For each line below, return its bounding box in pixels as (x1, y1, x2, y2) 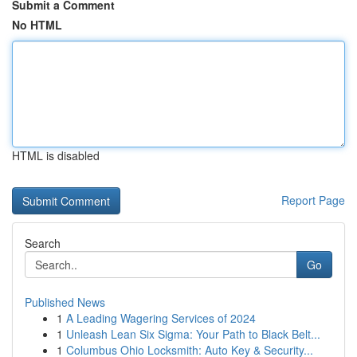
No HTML (12, 17, 62, 33)
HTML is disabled (12, 147, 100, 163)
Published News (25, 294, 105, 310)
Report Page (281, 192, 345, 208)
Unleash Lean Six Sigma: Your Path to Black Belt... (66, 326, 320, 342)
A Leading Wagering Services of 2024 (66, 310, 256, 326)
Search (25, 235, 61, 251)
